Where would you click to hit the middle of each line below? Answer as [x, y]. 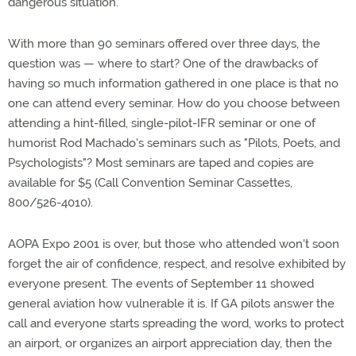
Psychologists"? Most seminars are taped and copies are [161, 163]
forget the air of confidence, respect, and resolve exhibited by [177, 264]
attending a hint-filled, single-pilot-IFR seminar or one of [162, 123]
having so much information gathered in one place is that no [173, 83]
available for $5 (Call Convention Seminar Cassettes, [150, 183]
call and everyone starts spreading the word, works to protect [176, 323]
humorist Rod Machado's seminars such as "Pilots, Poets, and [174, 143]
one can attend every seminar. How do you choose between [174, 103]
